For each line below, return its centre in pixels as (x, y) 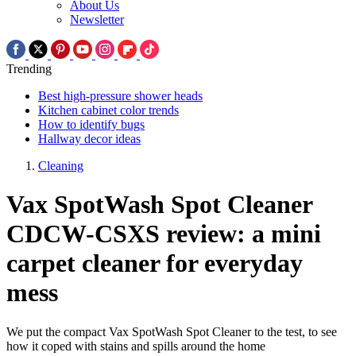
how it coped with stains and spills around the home (136, 346)
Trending (29, 69)
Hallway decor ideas (89, 139)
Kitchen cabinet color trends (108, 110)
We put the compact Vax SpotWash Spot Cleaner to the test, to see (172, 331)
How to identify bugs (91, 125)
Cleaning (61, 166)
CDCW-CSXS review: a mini (164, 234)
